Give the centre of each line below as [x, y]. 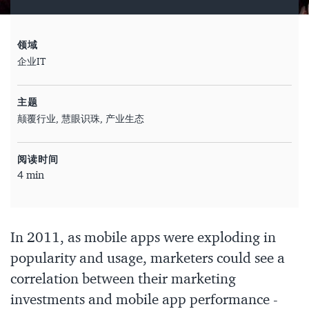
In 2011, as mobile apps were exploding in [143, 238]
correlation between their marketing [123, 280]
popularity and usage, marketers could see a [148, 259]
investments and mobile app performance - [144, 300]
